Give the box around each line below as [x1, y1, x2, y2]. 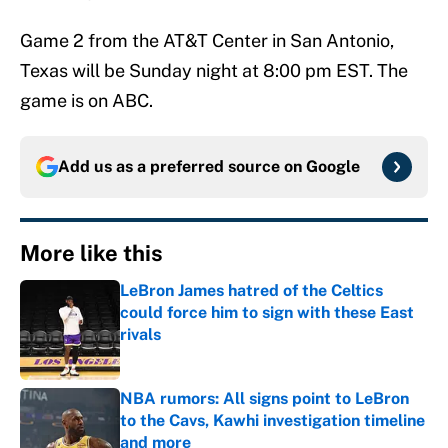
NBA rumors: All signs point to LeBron [120, 389, 409, 409]
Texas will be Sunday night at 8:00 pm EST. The [20, 60, 408, 82]
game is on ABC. [20, 90, 153, 112]
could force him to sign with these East [120, 303, 414, 323]
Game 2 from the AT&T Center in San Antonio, [20, 30, 394, 52]
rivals [120, 325, 161, 345]
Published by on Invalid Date [119, 346, 298, 363]
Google [306, 157, 360, 177]
